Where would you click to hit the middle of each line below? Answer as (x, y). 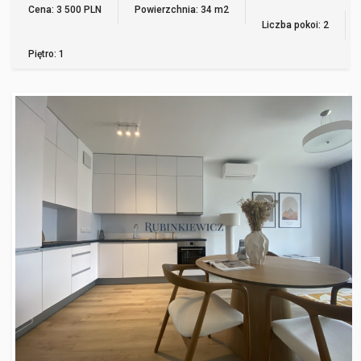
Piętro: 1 (46, 54)
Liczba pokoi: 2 (295, 25)
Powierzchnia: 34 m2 (182, 10)
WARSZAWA (64, 119)
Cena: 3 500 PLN (65, 10)
